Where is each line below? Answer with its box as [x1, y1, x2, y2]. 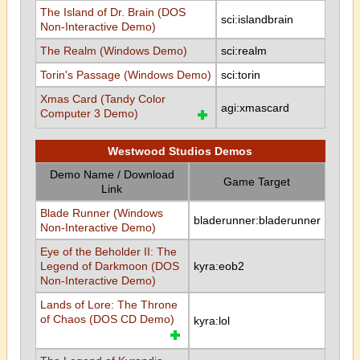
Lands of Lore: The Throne [39, 298, 178, 311]
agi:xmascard [220, 101, 289, 114]
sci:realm [220, 44, 267, 57]
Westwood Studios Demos [108, 145, 252, 157]
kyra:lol [193, 314, 230, 327]
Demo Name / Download [49, 168, 174, 181]
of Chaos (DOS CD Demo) [39, 313, 174, 325]
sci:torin [220, 68, 260, 81]
